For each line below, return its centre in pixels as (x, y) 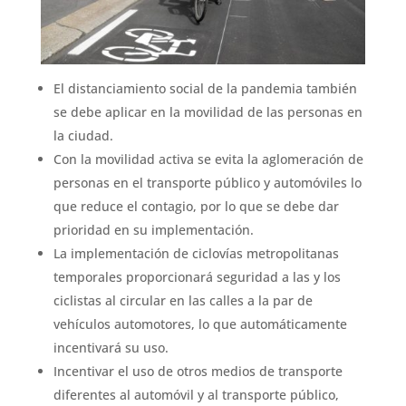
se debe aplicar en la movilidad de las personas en (208, 111)
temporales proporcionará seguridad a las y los (197, 276)
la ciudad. (83, 135)
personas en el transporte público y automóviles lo (207, 182)
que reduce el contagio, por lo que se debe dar (196, 206)
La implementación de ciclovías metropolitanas (196, 253)
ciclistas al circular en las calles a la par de (183, 300)
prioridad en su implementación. (153, 229)
